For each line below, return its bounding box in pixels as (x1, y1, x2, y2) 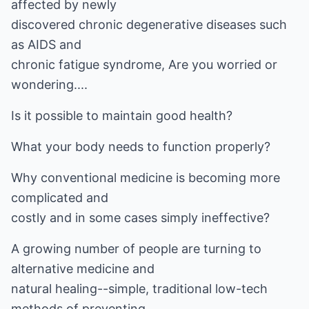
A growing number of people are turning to (11, 241, 261, 256)
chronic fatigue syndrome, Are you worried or (11, 57, 277, 72)
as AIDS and (11, 37, 81, 52)
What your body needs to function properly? (11, 139, 270, 154)
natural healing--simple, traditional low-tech (11, 281, 268, 296)
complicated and (11, 190, 108, 205)
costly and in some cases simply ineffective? (11, 210, 270, 225)
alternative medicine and (11, 261, 154, 276)
